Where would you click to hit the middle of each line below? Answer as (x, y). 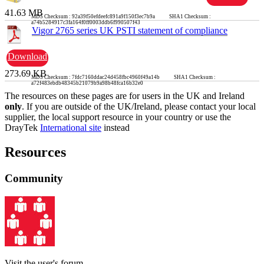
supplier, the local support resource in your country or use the (118, 117)
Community (34, 179)
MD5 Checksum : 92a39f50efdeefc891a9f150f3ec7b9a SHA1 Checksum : (121, 16)
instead (115, 127)
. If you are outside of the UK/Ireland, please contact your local (139, 106)
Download (27, 56)
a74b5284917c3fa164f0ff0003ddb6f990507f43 (86, 22)
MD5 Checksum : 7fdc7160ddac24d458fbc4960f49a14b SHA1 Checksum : (123, 77)
